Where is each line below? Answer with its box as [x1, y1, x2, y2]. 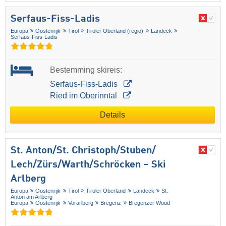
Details [100, 110, 125, 120]
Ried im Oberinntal [49, 91, 119, 100]
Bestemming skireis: [49, 66, 122, 75]
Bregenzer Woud [128, 200, 170, 206]
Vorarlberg [68, 200, 93, 206]
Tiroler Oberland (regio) [86, 28, 144, 34]
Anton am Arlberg [11, 194, 52, 200]
